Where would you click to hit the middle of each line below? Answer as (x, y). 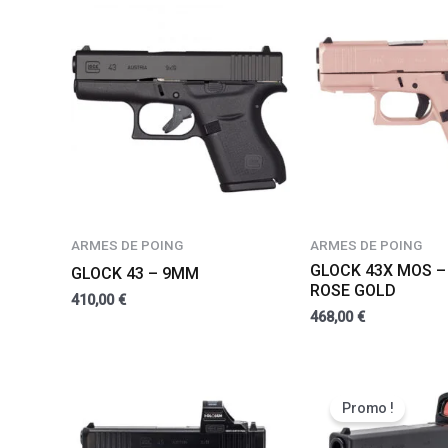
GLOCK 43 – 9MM (134, 273)
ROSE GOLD (352, 290)
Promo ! (367, 408)
